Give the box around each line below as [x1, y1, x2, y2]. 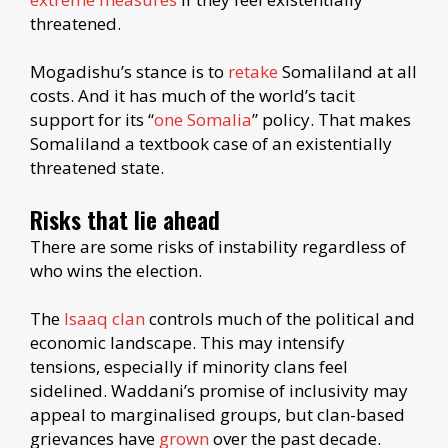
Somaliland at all [278, 59, 417, 83]
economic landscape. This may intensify [30, 330, 345, 354]
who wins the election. [30, 258, 202, 282]
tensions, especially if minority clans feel [30, 354, 348, 378]
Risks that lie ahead [30, 200, 220, 237]
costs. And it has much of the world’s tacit [30, 83, 355, 107]
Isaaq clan [64, 306, 145, 330]
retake [228, 59, 278, 83]
